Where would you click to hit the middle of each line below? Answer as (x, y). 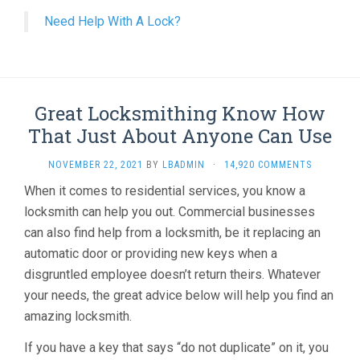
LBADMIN (184, 165)
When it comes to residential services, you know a (165, 191)
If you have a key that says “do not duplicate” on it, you (176, 348)
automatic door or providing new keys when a (151, 254)
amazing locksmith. (78, 316)
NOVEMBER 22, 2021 (96, 165)
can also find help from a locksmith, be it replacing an (172, 233)
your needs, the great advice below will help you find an (179, 295)
